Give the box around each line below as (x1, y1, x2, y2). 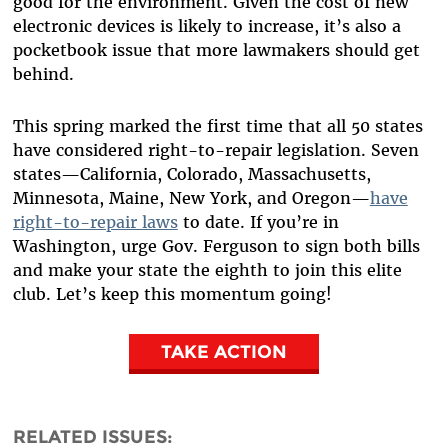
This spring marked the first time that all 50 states (12, 115, 423, 136)
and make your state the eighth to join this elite (12, 259, 402, 280)
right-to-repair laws (12, 211, 178, 232)
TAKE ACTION (161, 340, 287, 362)
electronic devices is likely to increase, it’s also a (12, 15, 401, 36)
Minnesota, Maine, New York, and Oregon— (12, 187, 370, 208)
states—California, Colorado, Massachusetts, (12, 163, 371, 184)
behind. (12, 63, 84, 84)
